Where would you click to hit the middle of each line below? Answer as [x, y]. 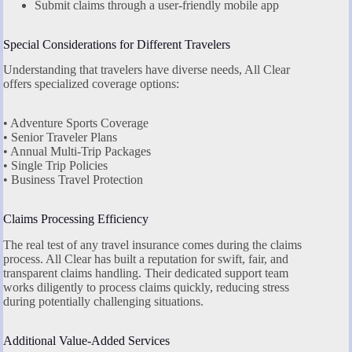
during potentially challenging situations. [103, 302]
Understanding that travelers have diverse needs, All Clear [147, 70]
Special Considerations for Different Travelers [117, 44]
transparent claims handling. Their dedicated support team [146, 273]
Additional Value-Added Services [86, 341]
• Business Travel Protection [73, 180]
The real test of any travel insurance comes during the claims [152, 245]
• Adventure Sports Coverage [76, 123]
